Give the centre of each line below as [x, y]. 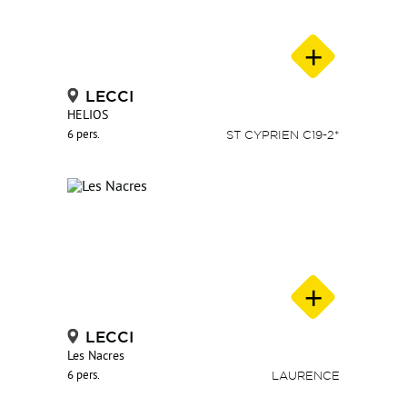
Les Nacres [96, 357]
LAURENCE [306, 376]
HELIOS [88, 116]
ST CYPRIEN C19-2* [283, 135]
